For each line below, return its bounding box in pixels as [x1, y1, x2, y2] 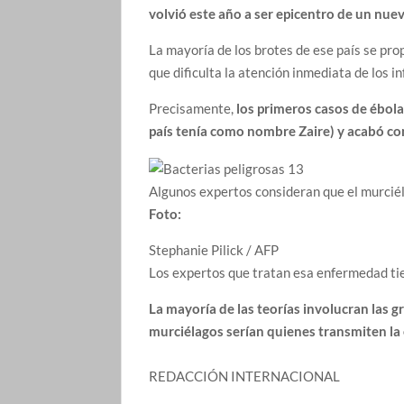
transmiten [318, 322, 388, 339]
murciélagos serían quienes [149, 322, 317, 339]
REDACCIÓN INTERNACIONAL [149, 367, 341, 384]
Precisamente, [149, 100, 237, 117]
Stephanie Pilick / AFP [149, 241, 280, 258]
